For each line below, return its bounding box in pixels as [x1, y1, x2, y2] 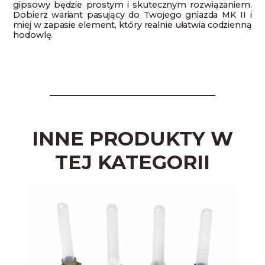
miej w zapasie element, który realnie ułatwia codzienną [13, 20, 252, 31]
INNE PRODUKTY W [31, 126, 233, 150]
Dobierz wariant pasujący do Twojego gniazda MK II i [13, 9, 252, 21]
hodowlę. [13, 30, 53, 41]
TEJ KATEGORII [54, 150, 210, 174]
